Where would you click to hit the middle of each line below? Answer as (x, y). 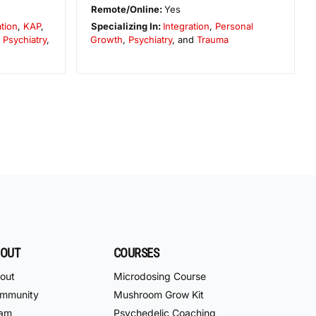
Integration (186, 26)
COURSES (136, 253)
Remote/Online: (127, 9)
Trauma (213, 39)
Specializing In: (127, 26)
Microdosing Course (160, 276)
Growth (107, 39)
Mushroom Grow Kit (159, 295)
